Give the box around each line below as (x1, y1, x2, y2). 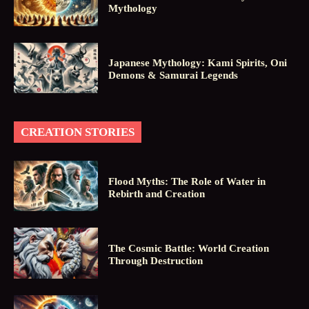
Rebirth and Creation (108, 188, 206, 199)
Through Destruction (108, 255, 203, 267)
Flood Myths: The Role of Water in (108, 175, 266, 187)
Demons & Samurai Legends (108, 70, 239, 81)
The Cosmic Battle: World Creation (108, 243, 270, 255)
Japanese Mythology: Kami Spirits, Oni (108, 57, 288, 69)
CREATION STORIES (21, 126, 134, 139)
